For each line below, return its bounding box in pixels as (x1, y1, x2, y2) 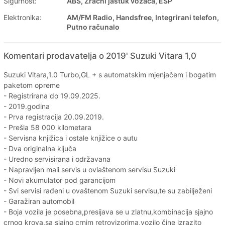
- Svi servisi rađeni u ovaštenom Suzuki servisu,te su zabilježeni (4, 186, 212, 195)
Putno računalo (67, 22, 120, 31)
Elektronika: (4, 13, 42, 22)
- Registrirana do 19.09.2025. (4, 91, 100, 100)
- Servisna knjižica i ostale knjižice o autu (4, 133, 138, 142)
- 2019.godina (4, 101, 50, 110)
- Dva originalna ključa (4, 144, 76, 153)
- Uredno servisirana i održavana (4, 154, 110, 163)
